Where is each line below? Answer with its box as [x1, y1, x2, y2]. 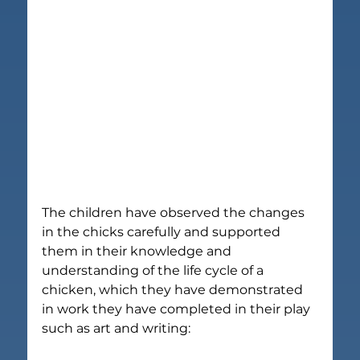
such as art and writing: [42, 320, 191, 336]
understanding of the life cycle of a [42, 262, 268, 278]
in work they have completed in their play [42, 301, 314, 317]
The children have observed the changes [42, 204, 309, 220]
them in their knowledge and [42, 243, 235, 259]
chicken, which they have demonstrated [42, 281, 307, 297]
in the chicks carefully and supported [42, 223, 284, 239]
